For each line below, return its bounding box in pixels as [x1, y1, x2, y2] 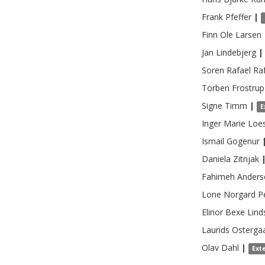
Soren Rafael [202, 64, 251, 76]
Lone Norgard [202, 189, 256, 200]
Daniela [202, 153, 231, 164]
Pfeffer [225, 11, 251, 22]
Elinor [202, 206, 223, 218]
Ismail [202, 135, 224, 147]
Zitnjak [233, 153, 259, 164]
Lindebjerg [216, 47, 256, 58]
